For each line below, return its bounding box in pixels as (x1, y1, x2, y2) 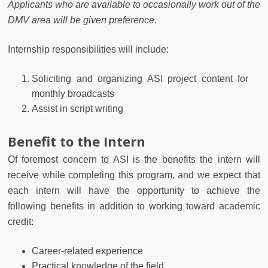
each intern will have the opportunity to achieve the (8, 185, 260, 196)
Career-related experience (32, 245, 143, 256)
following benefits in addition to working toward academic (8, 200, 260, 211)
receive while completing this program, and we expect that (8, 169, 260, 180)
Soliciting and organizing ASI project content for (32, 73, 248, 84)
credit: (8, 216, 33, 227)
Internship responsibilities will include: (8, 44, 169, 54)
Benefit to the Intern (8, 132, 145, 150)
